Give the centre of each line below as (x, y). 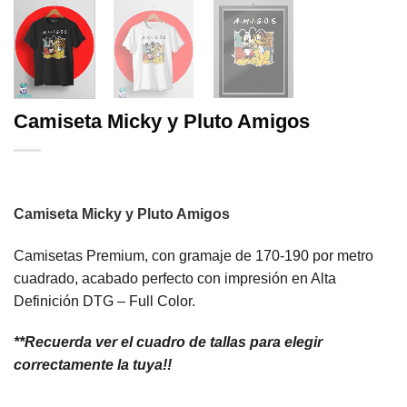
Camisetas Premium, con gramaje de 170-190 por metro (194, 255)
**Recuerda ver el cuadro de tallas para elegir (168, 342)
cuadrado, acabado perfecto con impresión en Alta (175, 278)
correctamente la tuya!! (93, 365)
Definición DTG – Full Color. (104, 301)
